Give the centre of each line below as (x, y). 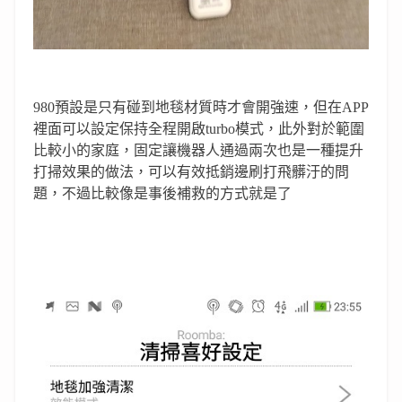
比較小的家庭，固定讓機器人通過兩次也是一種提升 (198, 151)
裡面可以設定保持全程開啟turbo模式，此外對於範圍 (199, 129)
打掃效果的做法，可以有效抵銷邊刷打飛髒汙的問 (191, 172)
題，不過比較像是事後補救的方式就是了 (162, 194)
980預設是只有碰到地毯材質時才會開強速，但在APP (201, 108)
